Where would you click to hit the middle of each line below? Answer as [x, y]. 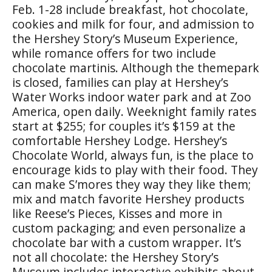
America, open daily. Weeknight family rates [134, 111]
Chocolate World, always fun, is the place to [133, 155]
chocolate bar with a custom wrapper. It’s [127, 243]
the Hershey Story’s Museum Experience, [125, 39]
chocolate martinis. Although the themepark [136, 68]
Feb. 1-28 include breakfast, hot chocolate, [130, 9]
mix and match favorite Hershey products [128, 199]
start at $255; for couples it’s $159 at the [124, 126]
